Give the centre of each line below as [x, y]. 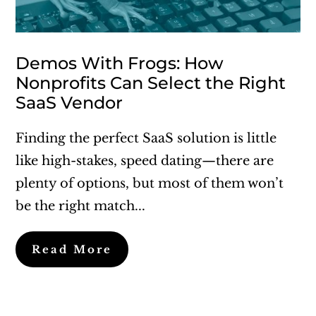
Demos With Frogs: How [120, 63]
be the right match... [81, 206]
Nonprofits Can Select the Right [151, 83]
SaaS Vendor [69, 102]
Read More [72, 249]
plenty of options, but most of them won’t [150, 183]
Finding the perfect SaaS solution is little [146, 138]
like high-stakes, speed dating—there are [145, 160]
